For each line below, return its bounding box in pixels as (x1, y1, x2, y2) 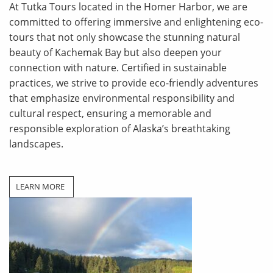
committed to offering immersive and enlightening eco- (9, 15, 263, 29)
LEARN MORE (16, 181, 65, 192)
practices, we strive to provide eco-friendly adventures (9, 76, 258, 90)
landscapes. (9, 137, 63, 151)
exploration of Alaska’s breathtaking (63, 122, 230, 135)
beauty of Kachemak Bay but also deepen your (9, 46, 222, 59)
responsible (9, 122, 63, 135)
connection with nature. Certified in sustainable (9, 61, 227, 74)
